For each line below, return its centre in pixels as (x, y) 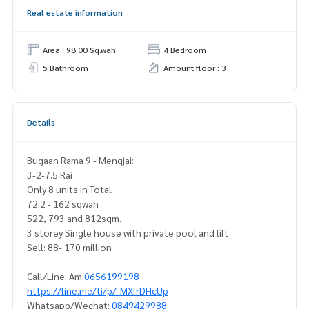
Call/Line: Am (56, 276)
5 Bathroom (66, 68)
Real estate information (75, 13)
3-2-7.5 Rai (50, 175)
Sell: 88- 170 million (69, 247)
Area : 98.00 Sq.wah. (80, 50)
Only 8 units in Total (69, 189)
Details (41, 122)
